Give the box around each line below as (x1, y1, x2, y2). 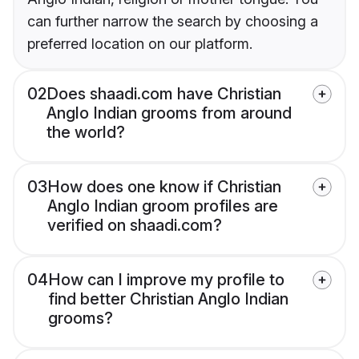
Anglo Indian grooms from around (46, 103, 292, 123)
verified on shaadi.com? (47, 216, 222, 236)
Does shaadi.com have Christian (46, 84, 281, 104)
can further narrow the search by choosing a (27, 13, 318, 30)
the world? (46, 123, 125, 143)
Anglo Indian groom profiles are (47, 196, 278, 216)
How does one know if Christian (47, 177, 281, 197)
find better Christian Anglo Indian (48, 289, 288, 309)
